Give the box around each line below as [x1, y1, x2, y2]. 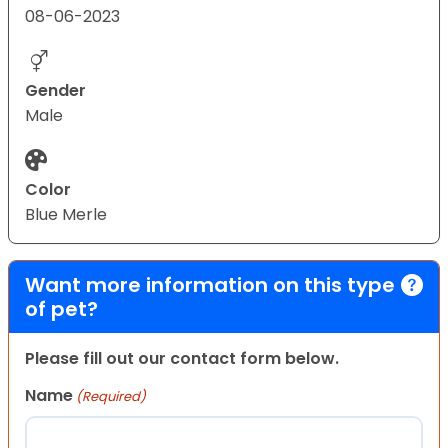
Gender [25, 78, 86, 102]
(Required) [76, 386, 147, 406]
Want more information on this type [25, 270, 395, 299]
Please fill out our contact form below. [25, 346, 339, 370]
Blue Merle [25, 202, 107, 226]
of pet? [25, 294, 98, 323]
